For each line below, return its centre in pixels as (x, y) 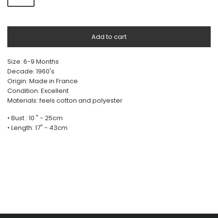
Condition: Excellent (38, 91)
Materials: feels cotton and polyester (65, 100)
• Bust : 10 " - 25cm (35, 118)
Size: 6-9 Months (33, 62)
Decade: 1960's (31, 71)
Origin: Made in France (43, 81)
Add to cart (109, 37)
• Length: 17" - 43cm (37, 128)
